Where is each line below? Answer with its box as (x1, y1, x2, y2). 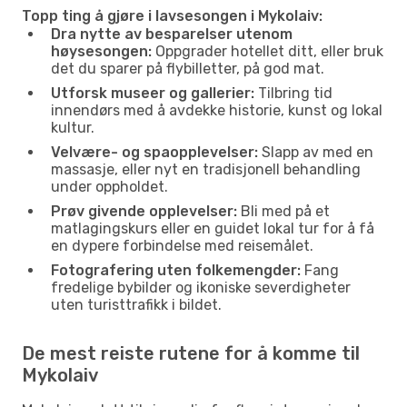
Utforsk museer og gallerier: (51, 84, 254, 102)
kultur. (51, 118, 94, 136)
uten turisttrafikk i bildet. (51, 295, 222, 313)
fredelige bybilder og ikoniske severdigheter (51, 278, 351, 296)
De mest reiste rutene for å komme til (22, 342, 360, 364)
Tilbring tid (254, 84, 333, 102)
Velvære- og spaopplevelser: (51, 143, 258, 161)
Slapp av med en (258, 143, 373, 161)
